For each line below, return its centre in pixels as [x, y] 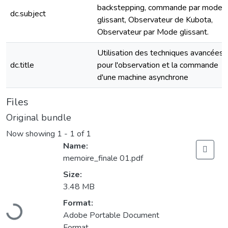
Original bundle [39, 118]
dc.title [22, 65]
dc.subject [28, 14]
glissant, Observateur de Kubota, [155, 20]
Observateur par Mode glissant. [153, 32]
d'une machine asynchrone [143, 77]
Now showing [32, 134]
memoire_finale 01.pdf [103, 159]
